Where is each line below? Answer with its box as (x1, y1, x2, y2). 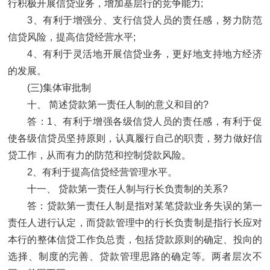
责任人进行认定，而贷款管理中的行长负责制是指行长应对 (8, 218, 262, 228)
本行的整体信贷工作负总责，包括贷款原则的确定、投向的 (8, 234, 262, 245)
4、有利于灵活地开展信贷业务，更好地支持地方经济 (27, 49, 262, 60)
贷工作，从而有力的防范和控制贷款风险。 (8, 150, 191, 161)
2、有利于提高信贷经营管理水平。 (27, 167, 177, 178)
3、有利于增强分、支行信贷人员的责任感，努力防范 (27, 15, 262, 26)
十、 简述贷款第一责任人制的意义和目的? (27, 99, 209, 110)
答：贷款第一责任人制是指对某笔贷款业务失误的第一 (27, 201, 262, 212)
